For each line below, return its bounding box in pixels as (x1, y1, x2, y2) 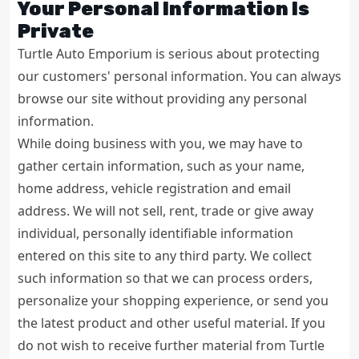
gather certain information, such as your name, (18, 157, 305, 175)
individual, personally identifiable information (18, 224, 293, 242)
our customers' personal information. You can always (18, 67, 341, 85)
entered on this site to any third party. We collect (18, 247, 312, 264)
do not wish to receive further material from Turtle (18, 337, 325, 354)
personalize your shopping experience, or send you (18, 292, 329, 309)
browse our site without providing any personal (18, 90, 307, 107)
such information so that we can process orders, (18, 269, 313, 287)
